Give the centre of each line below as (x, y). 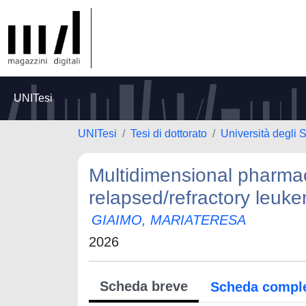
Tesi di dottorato (169, 134)
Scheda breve (144, 286)
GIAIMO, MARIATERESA (169, 220)
